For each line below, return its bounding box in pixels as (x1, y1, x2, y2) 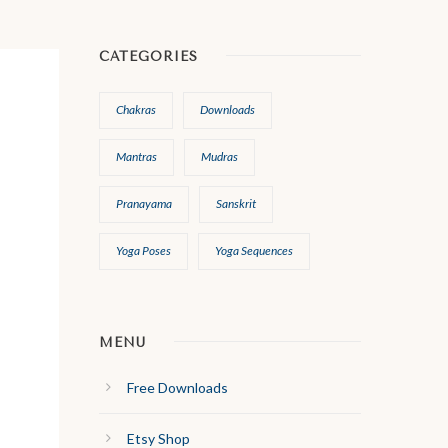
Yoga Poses (115, 243, 171, 259)
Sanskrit (215, 196, 256, 212)
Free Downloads (126, 379, 228, 397)
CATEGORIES (98, 49, 198, 65)
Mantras (115, 149, 157, 165)
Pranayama (115, 196, 172, 212)
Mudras (200, 149, 238, 165)
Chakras (115, 102, 156, 118)
